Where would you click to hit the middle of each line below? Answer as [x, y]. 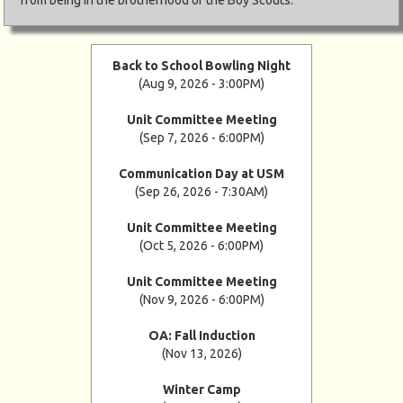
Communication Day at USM [201, 173]
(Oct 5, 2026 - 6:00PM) [201, 245]
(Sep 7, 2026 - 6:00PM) [201, 137]
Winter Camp [201, 389]
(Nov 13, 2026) [201, 353]
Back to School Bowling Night [201, 65]
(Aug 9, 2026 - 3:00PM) [201, 83]
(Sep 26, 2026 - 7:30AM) [201, 191]
